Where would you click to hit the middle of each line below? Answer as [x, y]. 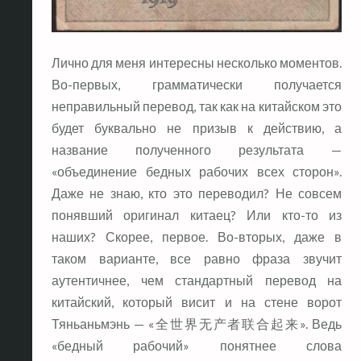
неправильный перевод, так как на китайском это [197, 106]
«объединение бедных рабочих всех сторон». [197, 172]
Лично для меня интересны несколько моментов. [197, 63]
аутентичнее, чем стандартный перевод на [197, 280]
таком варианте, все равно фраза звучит [197, 259]
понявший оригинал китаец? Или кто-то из [197, 215]
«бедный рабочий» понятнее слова [197, 346]
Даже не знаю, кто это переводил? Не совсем [197, 193]
